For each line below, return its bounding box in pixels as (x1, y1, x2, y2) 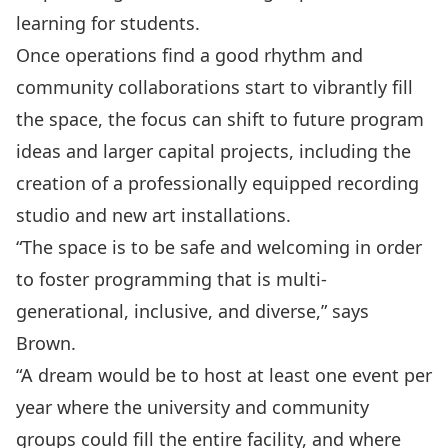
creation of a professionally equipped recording (16, 170, 419, 195)
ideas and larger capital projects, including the (16, 138, 411, 163)
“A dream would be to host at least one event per (16, 362, 432, 387)
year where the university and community (16, 394, 369, 419)
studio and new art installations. (16, 202, 291, 227)
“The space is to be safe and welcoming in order (16, 234, 422, 259)
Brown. (16, 330, 76, 355)
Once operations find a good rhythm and (16, 42, 363, 67)
